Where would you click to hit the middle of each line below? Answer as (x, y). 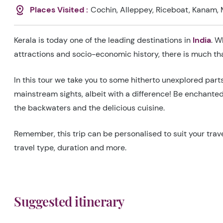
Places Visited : (57, 10)
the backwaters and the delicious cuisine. (89, 108)
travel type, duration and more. (70, 148)
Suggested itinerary (69, 201)
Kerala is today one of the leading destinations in (103, 40)
